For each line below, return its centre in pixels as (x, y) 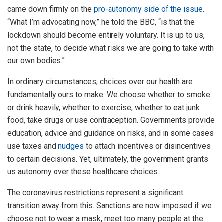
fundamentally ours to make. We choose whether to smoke (109, 95)
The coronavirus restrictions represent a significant (95, 193)
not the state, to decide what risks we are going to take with (111, 48)
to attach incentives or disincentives (147, 146)
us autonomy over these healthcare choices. (83, 172)
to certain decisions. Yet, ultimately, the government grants (108, 159)
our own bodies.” (36, 61)
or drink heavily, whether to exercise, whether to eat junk (104, 108)
